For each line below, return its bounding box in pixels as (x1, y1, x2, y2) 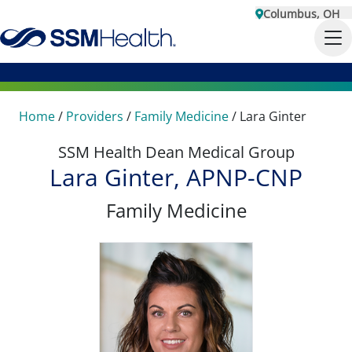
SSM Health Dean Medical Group (57, 141, 295, 163)
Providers (66, 108, 123, 125)
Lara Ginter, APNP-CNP (49, 161, 302, 193)
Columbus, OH (263, 6, 339, 21)
